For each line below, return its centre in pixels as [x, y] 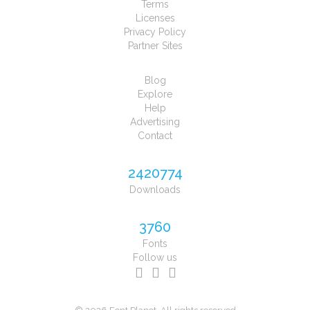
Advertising [155, 122]
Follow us [155, 258]
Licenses [155, 18]
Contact [155, 136]
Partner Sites [155, 46]
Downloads [155, 190]
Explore [155, 94]
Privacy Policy [155, 32]
